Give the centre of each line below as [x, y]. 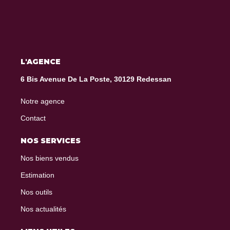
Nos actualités [43, 209]
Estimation [37, 175]
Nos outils [36, 192]
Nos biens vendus [50, 158]
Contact [33, 118]
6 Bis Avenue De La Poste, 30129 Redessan [96, 79]
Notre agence [43, 101]
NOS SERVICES [51, 140]
